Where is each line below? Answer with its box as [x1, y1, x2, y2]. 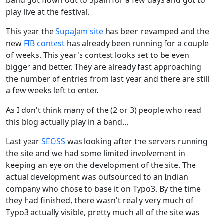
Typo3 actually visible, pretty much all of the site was [6, 206, 200, 218]
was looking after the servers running [65, 136, 208, 147]
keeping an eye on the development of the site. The [6, 159, 196, 170]
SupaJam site [55, 26, 103, 37]
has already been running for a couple [65, 37, 209, 49]
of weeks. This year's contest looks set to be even [6, 49, 189, 60]
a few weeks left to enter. [6, 84, 98, 96]
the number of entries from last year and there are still [6, 73, 209, 84]
